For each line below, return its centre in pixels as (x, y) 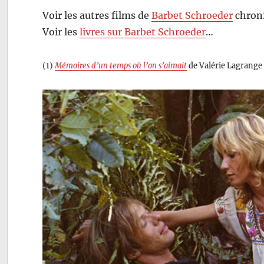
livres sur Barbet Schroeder (143, 32)
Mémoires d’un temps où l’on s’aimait (121, 65)
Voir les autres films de (97, 15)
